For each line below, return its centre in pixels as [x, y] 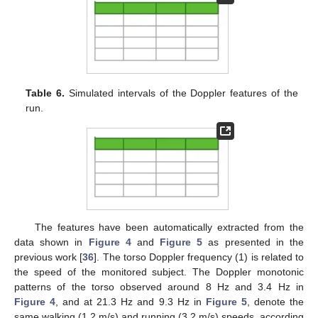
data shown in [51, 242]
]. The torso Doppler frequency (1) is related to [199, 257]
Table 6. [45, 93]
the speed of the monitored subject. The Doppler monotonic [159, 272]
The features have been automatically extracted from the [169, 227]
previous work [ [49, 257]
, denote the [275, 301]
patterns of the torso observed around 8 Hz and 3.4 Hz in [159, 286]
